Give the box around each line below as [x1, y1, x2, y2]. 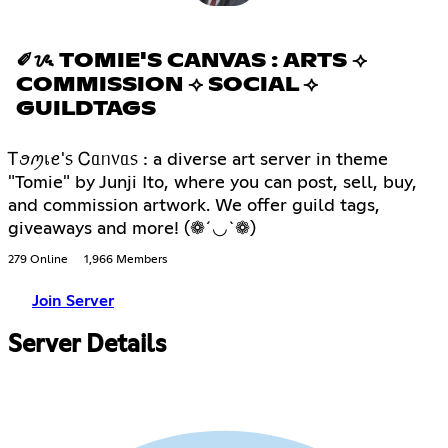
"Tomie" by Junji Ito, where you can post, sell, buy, [8, 173, 417, 192]
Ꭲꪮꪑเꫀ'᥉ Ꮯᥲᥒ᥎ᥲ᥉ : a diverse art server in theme [8, 150, 388, 169]
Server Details [8, 332, 166, 357]
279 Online [8, 253, 68, 266]
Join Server [32, 292, 114, 309]
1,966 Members [84, 253, 167, 266]
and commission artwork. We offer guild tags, [8, 196, 380, 215]
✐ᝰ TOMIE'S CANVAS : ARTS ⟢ [16, 50, 367, 71]
